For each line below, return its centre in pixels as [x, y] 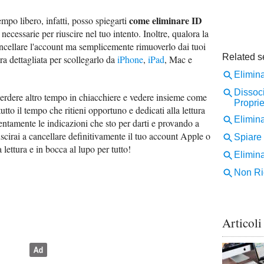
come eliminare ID [166, 20]
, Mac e [178, 59]
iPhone [130, 59]
